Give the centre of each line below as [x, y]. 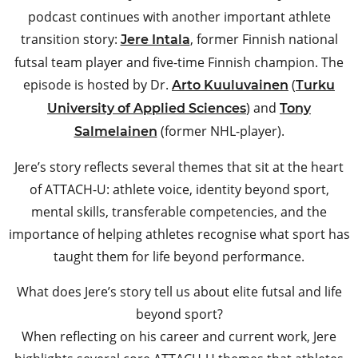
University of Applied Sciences [147, 109]
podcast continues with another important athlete [179, 17]
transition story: [70, 40]
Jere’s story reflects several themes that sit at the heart [179, 167]
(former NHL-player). [221, 131]
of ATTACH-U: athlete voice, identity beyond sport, [179, 190]
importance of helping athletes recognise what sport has [179, 235]
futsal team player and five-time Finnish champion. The [179, 63]
